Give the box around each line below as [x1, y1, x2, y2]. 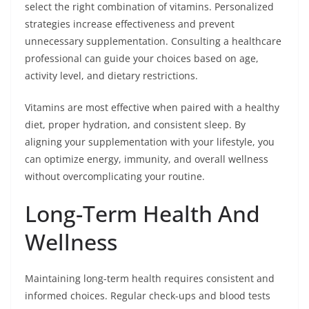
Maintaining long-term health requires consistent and [25, 271, 275, 285]
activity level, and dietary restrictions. [25, 68, 198, 82]
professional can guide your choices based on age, [25, 51, 259, 65]
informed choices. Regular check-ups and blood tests [25, 288, 270, 302]
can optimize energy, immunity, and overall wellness [25, 152, 268, 166]
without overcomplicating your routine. [25, 169, 205, 183]
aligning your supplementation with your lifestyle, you [25, 134, 275, 148]
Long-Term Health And [25, 198, 260, 228]
